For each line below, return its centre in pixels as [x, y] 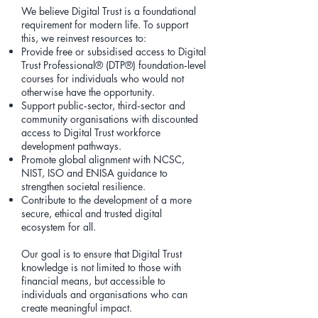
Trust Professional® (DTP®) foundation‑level [114, 65]
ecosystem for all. [59, 227]
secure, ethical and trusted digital [92, 213]
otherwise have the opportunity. [88, 92]
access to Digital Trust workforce [91, 132]
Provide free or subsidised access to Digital [114, 51]
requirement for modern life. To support [105, 24]
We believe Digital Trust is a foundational [109, 11]
